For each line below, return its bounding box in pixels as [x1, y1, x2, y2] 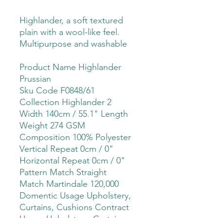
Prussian [19, 73, 51, 85]
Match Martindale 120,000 [19, 179, 119, 190]
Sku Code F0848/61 [19, 85, 95, 96]
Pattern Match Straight [19, 167, 107, 178]
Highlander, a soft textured [19, 15, 123, 26]
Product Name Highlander [19, 62, 121, 73]
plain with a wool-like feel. [19, 27, 120, 38]
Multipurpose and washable [19, 38, 127, 50]
